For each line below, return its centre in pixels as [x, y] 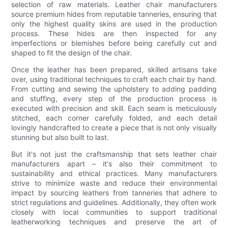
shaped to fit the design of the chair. [72, 53]
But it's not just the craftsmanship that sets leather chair [114, 154]
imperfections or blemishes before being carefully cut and [114, 43]
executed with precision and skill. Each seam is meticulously [114, 108]
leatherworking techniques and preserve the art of [114, 222]
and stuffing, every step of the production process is [114, 99]
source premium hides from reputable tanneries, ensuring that [114, 14]
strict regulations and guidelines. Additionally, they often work [114, 203]
